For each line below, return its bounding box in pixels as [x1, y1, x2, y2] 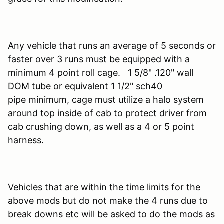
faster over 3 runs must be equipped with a [8, 53, 190, 64]
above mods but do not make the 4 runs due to [8, 195, 208, 206]
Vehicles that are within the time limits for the [8, 181, 200, 192]
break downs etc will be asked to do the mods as [8, 208, 215, 219]
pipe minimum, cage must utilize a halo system [8, 94, 204, 105]
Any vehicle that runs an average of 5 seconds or [8, 40, 216, 51]
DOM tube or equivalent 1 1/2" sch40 [8, 80, 162, 91]
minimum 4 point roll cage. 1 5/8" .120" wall [8, 67, 193, 78]
